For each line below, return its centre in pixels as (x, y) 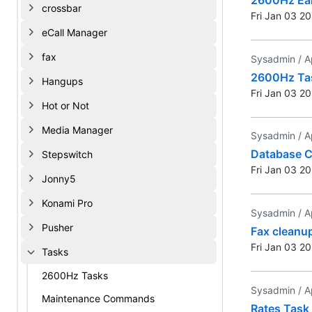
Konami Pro (67, 203)
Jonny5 (59, 179)
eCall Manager (75, 32)
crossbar (62, 8)
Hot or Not (65, 106)
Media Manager (77, 130)
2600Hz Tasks (75, 275)
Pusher (57, 227)
